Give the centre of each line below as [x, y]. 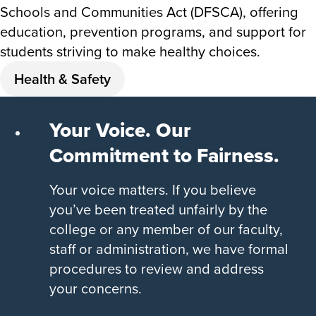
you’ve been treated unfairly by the [158, 209]
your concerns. [96, 288]
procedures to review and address [157, 268]
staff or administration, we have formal [169, 248]
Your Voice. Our [120, 130]
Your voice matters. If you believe [153, 189]
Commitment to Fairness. [164, 155]
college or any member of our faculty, [166, 229]
